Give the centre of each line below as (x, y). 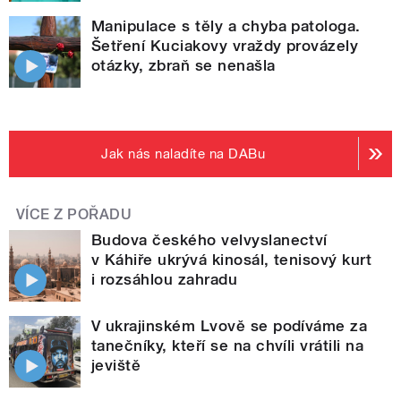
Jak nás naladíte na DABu (183, 154)
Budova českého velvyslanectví (209, 239)
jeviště (116, 365)
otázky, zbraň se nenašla (183, 65)
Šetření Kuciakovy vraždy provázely (225, 45)
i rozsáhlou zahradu (165, 279)
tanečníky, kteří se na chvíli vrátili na (228, 345)
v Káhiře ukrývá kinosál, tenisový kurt (232, 259)
